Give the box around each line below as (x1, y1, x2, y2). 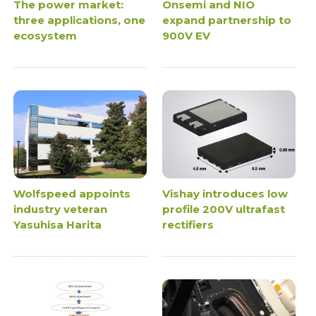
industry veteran (13, 202, 108, 217)
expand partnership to (162, 13, 291, 27)
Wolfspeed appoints (13, 187, 131, 201)
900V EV (162, 28, 210, 42)
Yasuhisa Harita (13, 218, 102, 232)
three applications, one (13, 13, 146, 27)
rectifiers (162, 218, 214, 232)
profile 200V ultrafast (162, 202, 285, 217)
